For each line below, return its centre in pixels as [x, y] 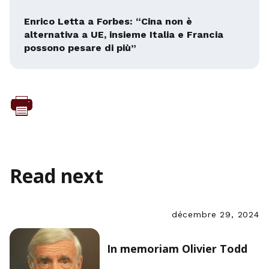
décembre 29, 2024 [215, 214]
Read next [56, 176]
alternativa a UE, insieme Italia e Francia [124, 35]
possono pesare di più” [80, 48]
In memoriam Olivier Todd [177, 249]
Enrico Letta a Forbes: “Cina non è [108, 21]
